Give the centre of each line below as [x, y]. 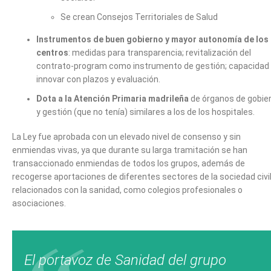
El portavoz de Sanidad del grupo [125, 260]
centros [52, 52]
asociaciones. [39, 203]
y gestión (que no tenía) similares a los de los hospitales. [145, 112]
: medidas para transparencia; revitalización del [160, 52]
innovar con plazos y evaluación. [98, 79]
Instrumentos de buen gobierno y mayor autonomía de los [152, 39]
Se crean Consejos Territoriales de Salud [139, 17]
